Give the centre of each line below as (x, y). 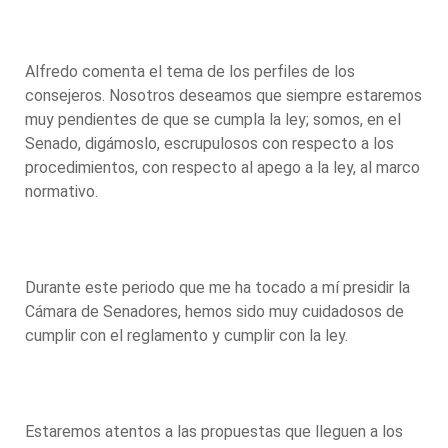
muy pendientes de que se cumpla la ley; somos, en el (213, 119)
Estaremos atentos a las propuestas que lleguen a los (214, 431)
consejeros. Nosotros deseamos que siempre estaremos (223, 95)
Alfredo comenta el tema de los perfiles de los (190, 71)
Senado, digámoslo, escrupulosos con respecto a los (209, 143)
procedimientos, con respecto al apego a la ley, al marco (222, 167)
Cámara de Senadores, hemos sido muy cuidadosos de (214, 311)
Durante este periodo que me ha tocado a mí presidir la (217, 287)
